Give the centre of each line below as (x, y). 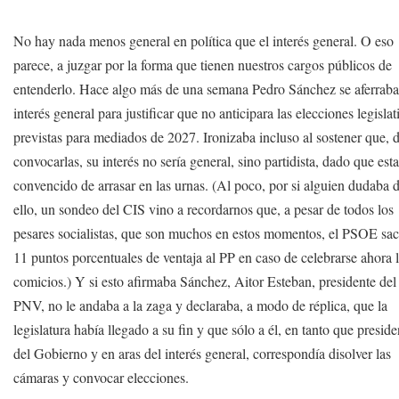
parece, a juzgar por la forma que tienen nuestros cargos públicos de (203, 65)
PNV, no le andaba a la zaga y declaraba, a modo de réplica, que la (201, 305)
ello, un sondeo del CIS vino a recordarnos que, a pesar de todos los (204, 209)
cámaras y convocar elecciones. (102, 377)
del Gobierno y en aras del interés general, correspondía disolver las (203, 353)
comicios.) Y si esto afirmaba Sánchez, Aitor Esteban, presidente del (205, 281)
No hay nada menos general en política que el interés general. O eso (204, 41)
